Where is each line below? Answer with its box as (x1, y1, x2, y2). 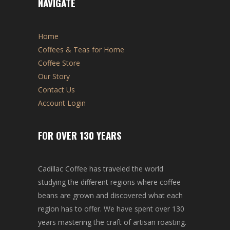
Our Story (38, 71, 70, 81)
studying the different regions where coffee (38, 177, 181, 187)
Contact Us (38, 84, 75, 94)
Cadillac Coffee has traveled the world (38, 163, 163, 174)
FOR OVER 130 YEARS (38, 127, 122, 142)
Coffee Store (38, 57, 80, 68)
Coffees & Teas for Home (38, 44, 124, 54)
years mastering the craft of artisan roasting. (38, 217, 186, 227)
